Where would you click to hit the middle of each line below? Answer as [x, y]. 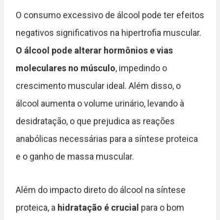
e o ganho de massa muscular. [75, 157]
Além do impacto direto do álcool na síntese [101, 190]
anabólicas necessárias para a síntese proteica [107, 139]
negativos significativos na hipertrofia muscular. [109, 33]
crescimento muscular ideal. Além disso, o [98, 86]
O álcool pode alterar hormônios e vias [94, 51]
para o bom [162, 208]
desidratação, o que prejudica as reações [95, 121]
